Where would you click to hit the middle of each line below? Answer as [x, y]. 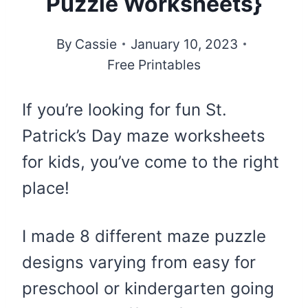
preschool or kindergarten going [148, 289]
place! [46, 188]
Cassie [96, 44]
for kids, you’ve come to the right [151, 162]
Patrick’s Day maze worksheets [144, 136]
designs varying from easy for [139, 263]
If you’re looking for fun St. [124, 110]
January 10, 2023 [184, 44]
